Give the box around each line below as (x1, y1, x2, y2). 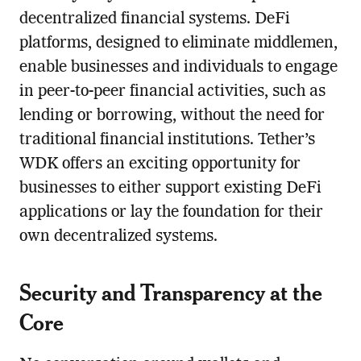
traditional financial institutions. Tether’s (19, 132, 315, 149)
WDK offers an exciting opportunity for (19, 156, 301, 173)
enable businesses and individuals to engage (19, 60, 338, 77)
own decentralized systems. (19, 229, 218, 246)
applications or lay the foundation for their (19, 205, 323, 222)
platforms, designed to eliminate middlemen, (19, 35, 338, 52)
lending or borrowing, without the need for (19, 108, 325, 125)
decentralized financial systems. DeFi (19, 11, 290, 28)
